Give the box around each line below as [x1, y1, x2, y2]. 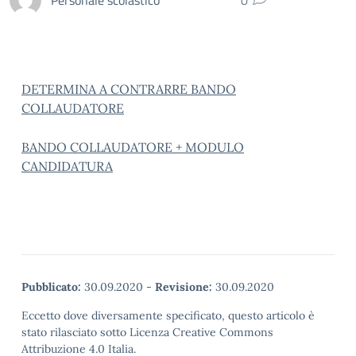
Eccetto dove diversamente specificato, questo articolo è [21, 308, 315, 323]
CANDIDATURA [21, 158, 113, 174]
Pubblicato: [21, 280, 81, 294]
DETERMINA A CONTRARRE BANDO [21, 81, 236, 97]
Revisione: [155, 280, 212, 294]
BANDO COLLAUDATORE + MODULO [21, 139, 244, 155]
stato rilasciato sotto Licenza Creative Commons [21, 325, 273, 339]
